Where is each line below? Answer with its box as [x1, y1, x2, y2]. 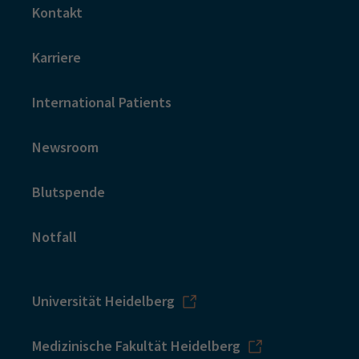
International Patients [32, 92, 171, 111]
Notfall [32, 227, 77, 246]
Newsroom [32, 137, 99, 156]
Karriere [32, 47, 81, 67]
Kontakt [32, 2, 83, 22]
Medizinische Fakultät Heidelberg [32, 336, 240, 355]
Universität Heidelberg [32, 291, 175, 310]
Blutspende [32, 182, 105, 201]
